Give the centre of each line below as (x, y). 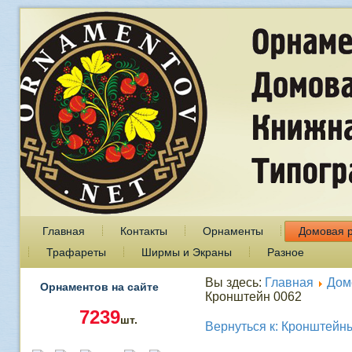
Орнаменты (233, 231)
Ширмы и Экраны (186, 252)
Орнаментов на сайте (99, 287)
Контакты (143, 231)
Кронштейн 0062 (253, 297)
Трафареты (76, 252)
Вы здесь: (235, 282)
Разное (285, 252)
